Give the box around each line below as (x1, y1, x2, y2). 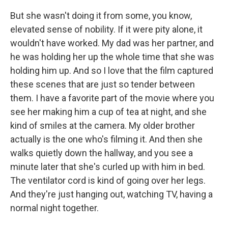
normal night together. (10, 203, 99, 213)
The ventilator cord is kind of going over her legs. (10, 175, 206, 186)
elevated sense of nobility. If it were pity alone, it (10, 24, 203, 35)
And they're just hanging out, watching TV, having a (10, 189, 213, 199)
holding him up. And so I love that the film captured (10, 65, 213, 76)
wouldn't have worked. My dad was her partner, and (10, 38, 214, 48)
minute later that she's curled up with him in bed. (10, 161, 205, 172)
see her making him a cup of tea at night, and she (10, 106, 207, 117)
